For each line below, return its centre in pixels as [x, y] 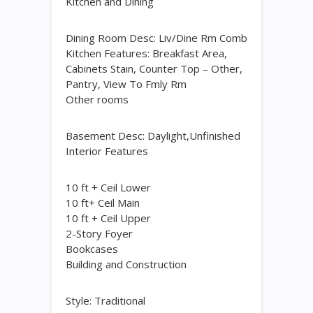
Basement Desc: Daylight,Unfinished [153, 136]
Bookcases [92, 249]
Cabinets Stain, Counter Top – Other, [154, 68]
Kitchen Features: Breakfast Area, [146, 53]
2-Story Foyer [99, 233]
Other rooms [97, 99]
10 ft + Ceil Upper [108, 218]
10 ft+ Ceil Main [103, 203]
